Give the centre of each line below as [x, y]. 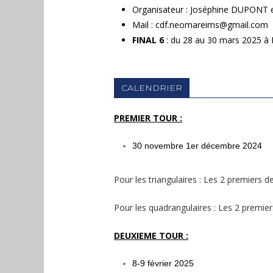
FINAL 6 [149, 40]
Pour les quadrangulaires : [166, 207]
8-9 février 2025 [163, 263]
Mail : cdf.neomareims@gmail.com [200, 25]
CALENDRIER [152, 88]
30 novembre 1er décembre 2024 [197, 146]
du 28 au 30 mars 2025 [217, 40]
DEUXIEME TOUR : [151, 236]
